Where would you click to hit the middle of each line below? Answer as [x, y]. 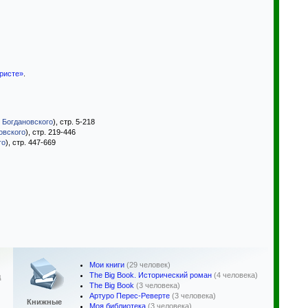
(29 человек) [148, 265]
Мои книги [107, 265]
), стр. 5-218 [74, 122]
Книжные [44, 302]
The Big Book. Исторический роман [151, 275]
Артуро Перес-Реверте [130, 296]
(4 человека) [236, 275]
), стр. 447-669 [31, 142]
